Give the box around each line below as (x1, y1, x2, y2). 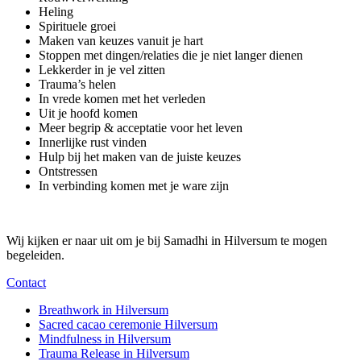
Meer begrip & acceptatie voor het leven (39, 120, 243, 135)
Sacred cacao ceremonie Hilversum (39, 317, 218, 331)
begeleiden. (6, 247, 64, 262)
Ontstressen (39, 164, 98, 178)
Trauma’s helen (39, 77, 116, 91)
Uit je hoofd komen (39, 106, 138, 120)
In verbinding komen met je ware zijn (39, 178, 229, 193)
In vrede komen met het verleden (39, 91, 205, 106)
